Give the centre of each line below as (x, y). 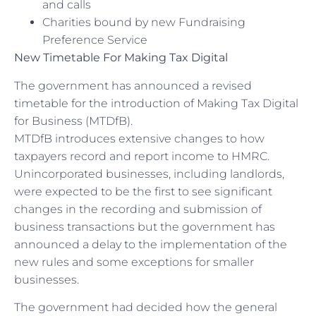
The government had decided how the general (146, 308)
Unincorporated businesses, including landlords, (149, 174)
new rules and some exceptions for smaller (134, 262)
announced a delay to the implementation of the (151, 244)
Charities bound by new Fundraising (144, 23)
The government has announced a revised (133, 85)
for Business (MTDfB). (73, 121)
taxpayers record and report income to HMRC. (142, 156)
